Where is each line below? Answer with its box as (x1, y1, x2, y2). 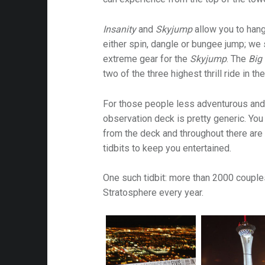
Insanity (103, 23, 137, 35)
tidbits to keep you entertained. (103, 142, 232, 154)
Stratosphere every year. (103, 187, 204, 199)
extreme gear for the (103, 53, 190, 64)
